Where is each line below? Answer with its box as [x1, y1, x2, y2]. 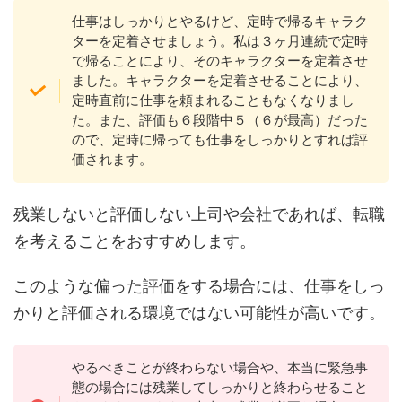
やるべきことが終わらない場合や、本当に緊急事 [71, 359, 368, 377]
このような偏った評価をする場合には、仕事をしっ [13, 276, 385, 296]
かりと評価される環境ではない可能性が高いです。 [13, 303, 385, 323]
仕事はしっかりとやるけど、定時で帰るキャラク [71, 13, 368, 31]
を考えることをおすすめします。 [13, 232, 256, 251]
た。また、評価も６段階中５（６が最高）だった [71, 111, 368, 129]
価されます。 [71, 151, 153, 169]
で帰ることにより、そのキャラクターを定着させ [71, 52, 368, 70]
